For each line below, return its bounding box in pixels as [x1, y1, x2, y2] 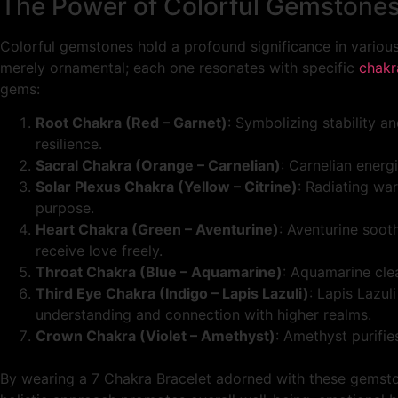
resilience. [36, 135, 102, 154]
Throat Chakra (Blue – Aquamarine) [36, 263, 283, 282]
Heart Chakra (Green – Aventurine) [36, 220, 279, 239]
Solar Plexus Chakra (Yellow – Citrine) [36, 178, 298, 196]
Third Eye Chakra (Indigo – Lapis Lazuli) [36, 284, 309, 303]
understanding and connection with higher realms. [36, 306, 371, 324]
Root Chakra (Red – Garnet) [36, 114, 227, 132]
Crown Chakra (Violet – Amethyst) [36, 327, 275, 346]
